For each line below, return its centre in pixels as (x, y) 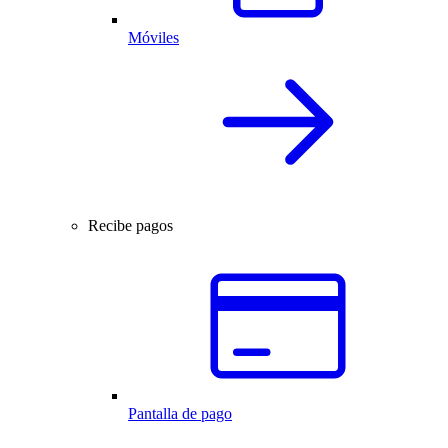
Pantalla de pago (180, 413)
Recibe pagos (130, 225)
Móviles (153, 37)
